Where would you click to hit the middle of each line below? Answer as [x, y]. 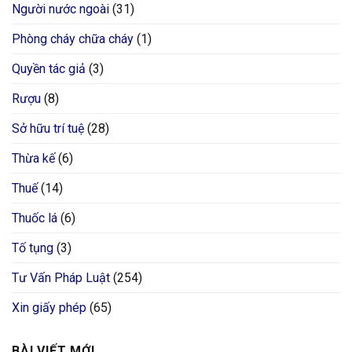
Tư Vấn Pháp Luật [61, 278]
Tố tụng [33, 248]
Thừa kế [33, 159]
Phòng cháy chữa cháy [73, 39]
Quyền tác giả [49, 69]
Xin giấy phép [49, 308]
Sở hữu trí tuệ [48, 129]
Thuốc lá [35, 218]
